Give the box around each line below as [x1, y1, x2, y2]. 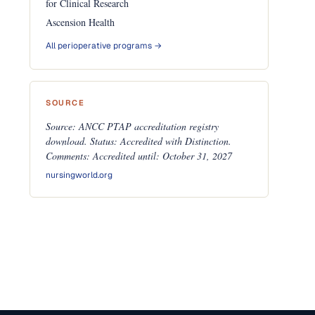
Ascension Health [46, 15, 115, 29]
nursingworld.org [46, 169, 113, 181]
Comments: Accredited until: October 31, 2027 [46, 149, 233, 162]
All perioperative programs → [46, 40, 162, 51]
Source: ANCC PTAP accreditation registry [46, 120, 219, 133]
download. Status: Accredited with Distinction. [46, 134, 232, 148]
